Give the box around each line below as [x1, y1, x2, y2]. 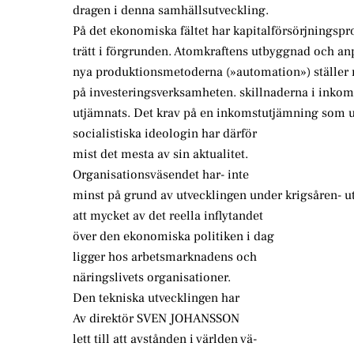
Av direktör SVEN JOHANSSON [73, 311, 239, 327]
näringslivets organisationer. [73, 269, 231, 286]
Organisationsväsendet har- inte [73, 167, 249, 183]
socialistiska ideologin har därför [73, 126, 257, 142]
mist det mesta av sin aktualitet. [73, 146, 248, 163]
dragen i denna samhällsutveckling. [73, 2, 269, 19]
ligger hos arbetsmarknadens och [73, 249, 257, 265]
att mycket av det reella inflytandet [73, 208, 263, 224]
